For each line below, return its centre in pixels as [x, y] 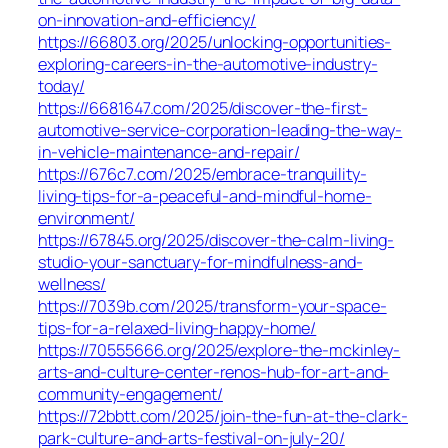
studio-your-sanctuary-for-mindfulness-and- [200, 262]
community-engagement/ [130, 394]
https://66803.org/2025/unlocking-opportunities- [215, 42]
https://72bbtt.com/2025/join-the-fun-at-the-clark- [223, 416]
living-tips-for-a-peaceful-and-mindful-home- [205, 196]
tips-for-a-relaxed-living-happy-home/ [177, 328]
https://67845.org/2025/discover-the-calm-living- [216, 240]
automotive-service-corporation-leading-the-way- [220, 130]
